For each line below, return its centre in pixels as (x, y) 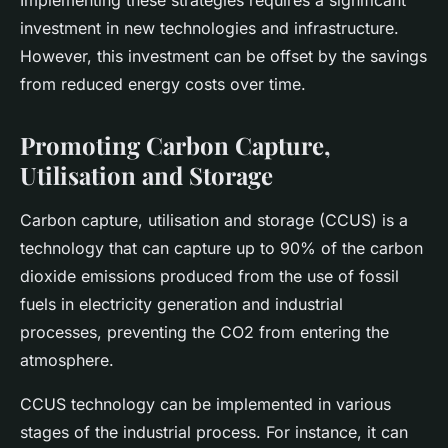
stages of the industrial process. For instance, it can (214, 432)
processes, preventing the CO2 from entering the (204, 332)
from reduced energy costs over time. (163, 84)
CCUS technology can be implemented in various (205, 404)
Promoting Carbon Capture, (175, 145)
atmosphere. (67, 360)
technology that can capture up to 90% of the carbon (221, 248)
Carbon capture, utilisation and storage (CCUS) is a (214, 220)
